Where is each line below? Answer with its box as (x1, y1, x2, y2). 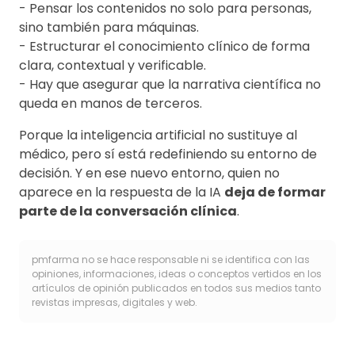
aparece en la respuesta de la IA (19, 183, 224, 202)
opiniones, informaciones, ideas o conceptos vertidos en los (32, 267, 322, 281)
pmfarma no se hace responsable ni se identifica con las (32, 253, 310, 267)
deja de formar (224, 183, 326, 202)
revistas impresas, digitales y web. (32, 296, 197, 310)
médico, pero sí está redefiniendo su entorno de (19, 145, 317, 164)
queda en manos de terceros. (19, 94, 202, 113)
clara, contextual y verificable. (19, 56, 206, 75)
